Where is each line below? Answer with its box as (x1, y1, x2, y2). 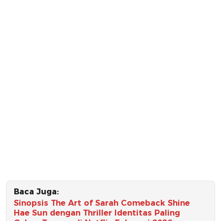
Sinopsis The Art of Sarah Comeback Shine (14, 198, 190, 208)
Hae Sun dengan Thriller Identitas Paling (14, 208, 180, 218)
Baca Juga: (14, 187, 59, 197)
